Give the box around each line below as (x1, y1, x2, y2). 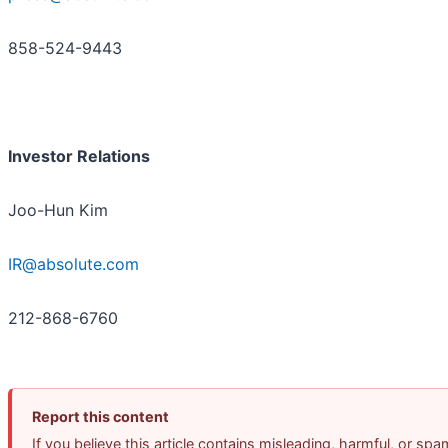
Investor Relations (8, 146, 150, 167)
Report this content (32, 408, 169, 426)
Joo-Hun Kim (8, 200, 108, 221)
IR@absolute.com (8, 254, 139, 275)
